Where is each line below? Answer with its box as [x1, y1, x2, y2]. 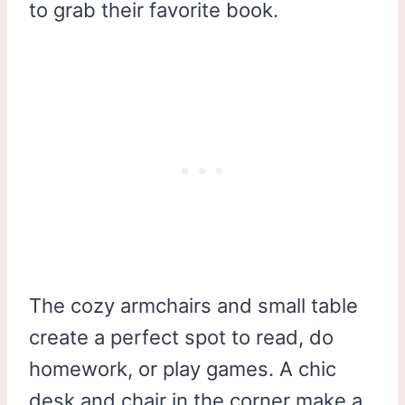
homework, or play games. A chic [29, 356, 336, 381]
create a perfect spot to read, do [29, 325, 334, 349]
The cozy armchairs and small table [29, 293, 358, 317]
